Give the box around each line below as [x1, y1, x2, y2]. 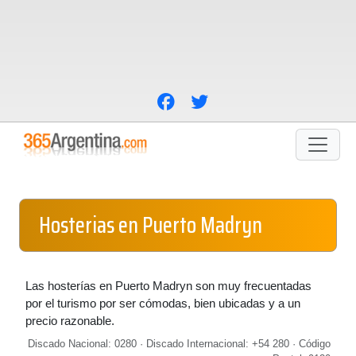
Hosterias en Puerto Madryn [39, 207, 262, 242]
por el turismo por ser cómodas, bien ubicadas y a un [25, 296, 300, 310]
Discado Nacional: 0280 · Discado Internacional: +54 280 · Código [28, 338, 331, 350]
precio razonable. [25, 314, 114, 327]
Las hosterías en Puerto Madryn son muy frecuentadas [25, 279, 311, 292]
